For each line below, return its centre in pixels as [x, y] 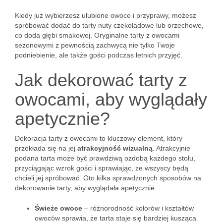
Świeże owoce [58, 208]
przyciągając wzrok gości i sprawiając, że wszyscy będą [102, 168]
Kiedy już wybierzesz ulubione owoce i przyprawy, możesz [106, 15]
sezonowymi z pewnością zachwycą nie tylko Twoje [95, 45]
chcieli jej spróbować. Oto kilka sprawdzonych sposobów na [108, 178]
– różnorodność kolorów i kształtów [138, 208]
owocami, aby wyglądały [111, 99]
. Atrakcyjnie [171, 148]
